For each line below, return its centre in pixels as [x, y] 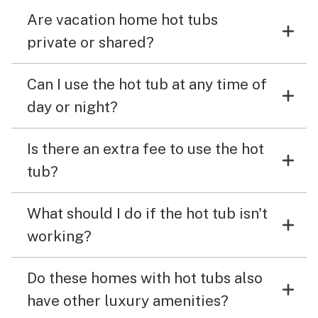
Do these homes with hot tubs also [145, 278]
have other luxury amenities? [128, 301]
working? [59, 236]
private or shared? [91, 42]
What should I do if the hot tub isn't [147, 213]
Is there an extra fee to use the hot [146, 149]
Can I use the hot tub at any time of [147, 84]
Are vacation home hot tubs [122, 20]
